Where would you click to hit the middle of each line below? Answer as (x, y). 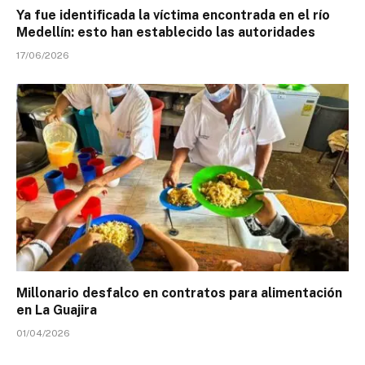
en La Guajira (57, 310)
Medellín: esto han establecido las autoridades (166, 33)
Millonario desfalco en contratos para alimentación (179, 292)
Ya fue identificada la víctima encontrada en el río (173, 15)
